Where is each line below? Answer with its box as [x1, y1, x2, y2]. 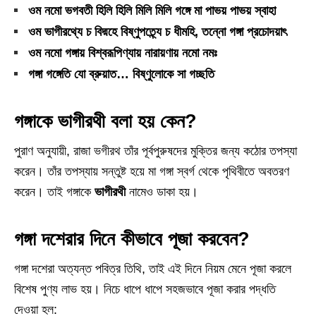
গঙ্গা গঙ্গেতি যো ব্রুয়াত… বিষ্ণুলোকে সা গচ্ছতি [28, 67, 214, 81]
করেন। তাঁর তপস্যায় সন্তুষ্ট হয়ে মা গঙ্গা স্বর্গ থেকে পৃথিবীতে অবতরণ [14, 164, 289, 178]
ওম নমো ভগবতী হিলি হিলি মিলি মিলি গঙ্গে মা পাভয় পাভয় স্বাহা [28, 4, 276, 18]
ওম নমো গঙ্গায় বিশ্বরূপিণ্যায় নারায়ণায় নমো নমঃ [28, 46, 217, 60]
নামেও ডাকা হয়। [126, 185, 198, 199]
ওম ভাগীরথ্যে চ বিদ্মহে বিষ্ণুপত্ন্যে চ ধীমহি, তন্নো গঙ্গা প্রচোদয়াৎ [28, 25, 286, 39]
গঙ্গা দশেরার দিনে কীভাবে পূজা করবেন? [14, 229, 250, 250]
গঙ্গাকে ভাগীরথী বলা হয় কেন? [14, 111, 197, 132]
